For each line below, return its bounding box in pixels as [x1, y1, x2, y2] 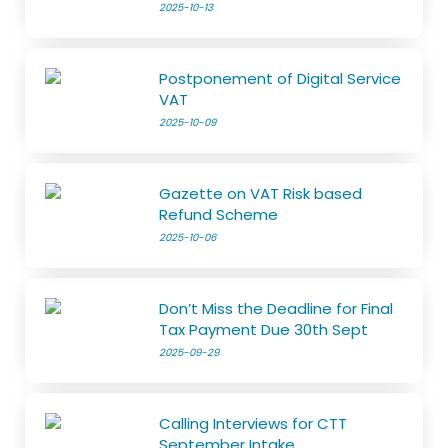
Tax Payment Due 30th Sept [159, 318, 369, 340]
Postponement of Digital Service [159, 67, 402, 89]
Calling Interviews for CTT [159, 412, 348, 434]
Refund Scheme [159, 203, 279, 225]
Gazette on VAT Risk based [159, 182, 363, 204]
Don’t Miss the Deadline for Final [159, 297, 394, 319]
